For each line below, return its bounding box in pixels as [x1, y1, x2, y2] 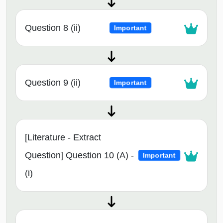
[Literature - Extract [25, 132, 101, 143]
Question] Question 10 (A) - [25, 150, 134, 161]
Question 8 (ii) [25, 23, 81, 33]
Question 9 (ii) [25, 78, 81, 88]
